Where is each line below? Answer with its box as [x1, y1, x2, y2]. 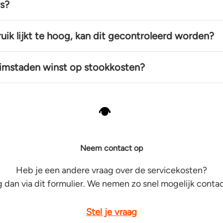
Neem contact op [80, 143, 143, 153]
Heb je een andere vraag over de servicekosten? [16, 164, 207, 176]
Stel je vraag [86, 206, 137, 218]
